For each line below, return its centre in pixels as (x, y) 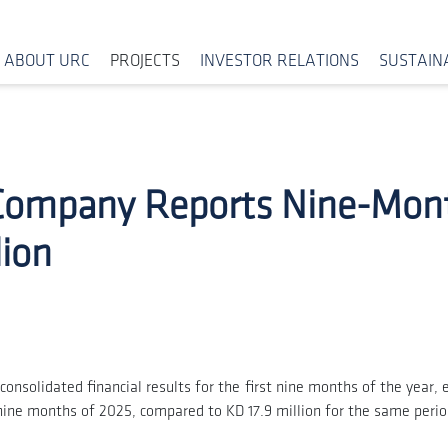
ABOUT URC (47, 61)
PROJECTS (145, 61)
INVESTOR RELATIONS (280, 61)
